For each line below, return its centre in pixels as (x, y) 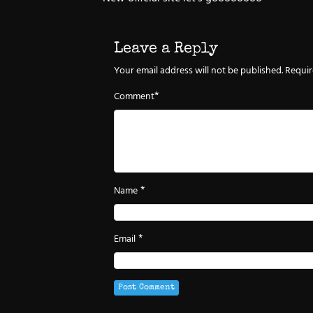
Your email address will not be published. (198, 71)
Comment (134, 97)
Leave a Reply (166, 50)
